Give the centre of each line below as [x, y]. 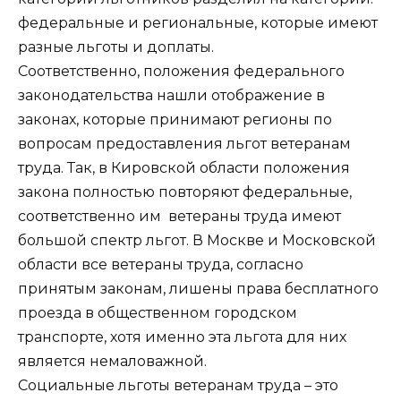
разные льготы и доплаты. [116, 47]
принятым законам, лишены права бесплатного [198, 288]
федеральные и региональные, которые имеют [198, 22]
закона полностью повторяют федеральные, [185, 192]
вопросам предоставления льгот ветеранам [184, 143]
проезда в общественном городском [158, 312]
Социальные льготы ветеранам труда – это [178, 385]
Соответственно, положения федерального [181, 71]
